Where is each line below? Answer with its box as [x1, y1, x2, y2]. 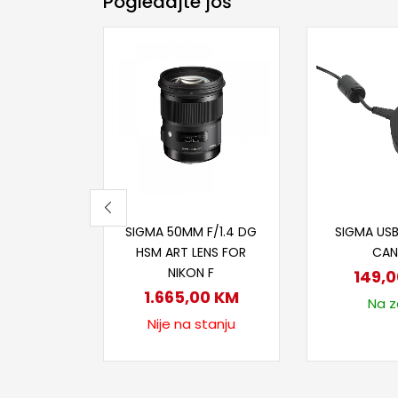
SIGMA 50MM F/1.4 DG [125, 223, 258, 242]
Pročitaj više [162, 209, 238, 227]
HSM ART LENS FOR [136, 243, 247, 262]
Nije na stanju [147, 314, 235, 334]
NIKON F [168, 264, 215, 283]
